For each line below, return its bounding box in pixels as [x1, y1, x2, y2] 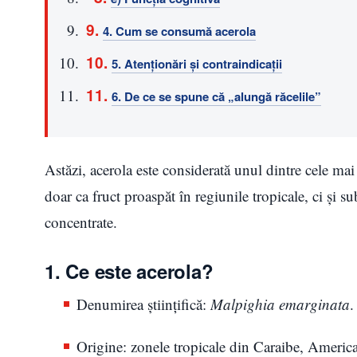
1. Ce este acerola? [45, 257, 214, 284]
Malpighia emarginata [210, 293, 350, 314]
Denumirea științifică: [76, 293, 210, 314]
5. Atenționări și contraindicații [112, 54, 282, 73]
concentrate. [45, 211, 117, 232]
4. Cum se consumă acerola [103, 22, 256, 40]
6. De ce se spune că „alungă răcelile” [112, 87, 321, 105]
